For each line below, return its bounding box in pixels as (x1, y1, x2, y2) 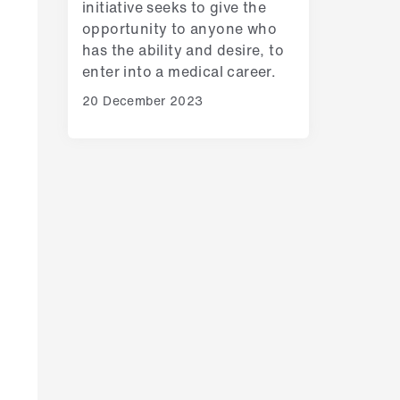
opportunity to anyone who (81, 17, 277, 39)
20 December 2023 (81, 90, 204, 110)
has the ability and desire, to (81, 38, 284, 61)
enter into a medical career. (81, 60, 277, 82)
